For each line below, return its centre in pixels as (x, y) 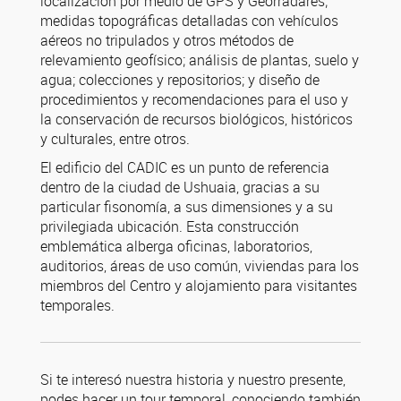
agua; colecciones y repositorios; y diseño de (180, 80)
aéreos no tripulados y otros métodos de (167, 40)
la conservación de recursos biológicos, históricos (196, 119)
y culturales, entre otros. (115, 139)
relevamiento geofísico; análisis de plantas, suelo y (200, 60)
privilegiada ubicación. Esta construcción (170, 226)
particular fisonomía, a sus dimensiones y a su (187, 207)
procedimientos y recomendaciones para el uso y (194, 99)
